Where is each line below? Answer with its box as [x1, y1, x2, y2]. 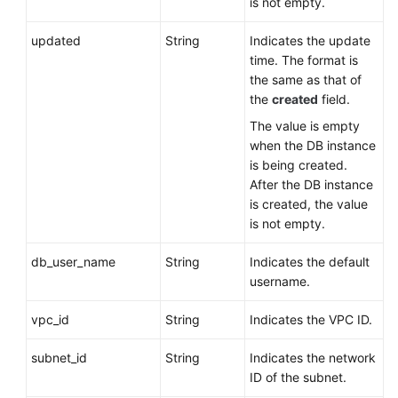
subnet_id [31, 350, 87, 365]
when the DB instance [250, 138, 376, 153]
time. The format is [250, 52, 358, 68]
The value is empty [250, 118, 360, 133]
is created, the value [250, 196, 368, 211]
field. [318, 92, 350, 107]
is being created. [250, 157, 347, 172]
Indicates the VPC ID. [250, 312, 372, 327]
